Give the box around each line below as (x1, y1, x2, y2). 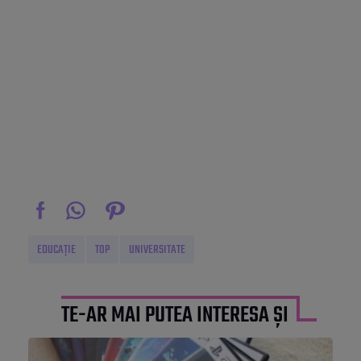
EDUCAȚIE (37, 240, 76, 260)
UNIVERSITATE (129, 240, 185, 260)
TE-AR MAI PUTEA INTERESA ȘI (61, 298, 288, 334)
